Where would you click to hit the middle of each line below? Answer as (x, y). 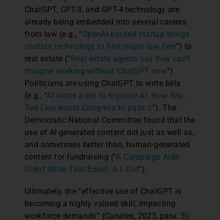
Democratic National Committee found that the (110, 120)
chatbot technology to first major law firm (100, 46)
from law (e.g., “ (53, 34)
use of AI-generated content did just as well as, (110, 132)
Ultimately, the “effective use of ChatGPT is (103, 191)
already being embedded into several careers (106, 22)
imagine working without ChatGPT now (96, 71)
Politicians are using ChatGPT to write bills (103, 83)
